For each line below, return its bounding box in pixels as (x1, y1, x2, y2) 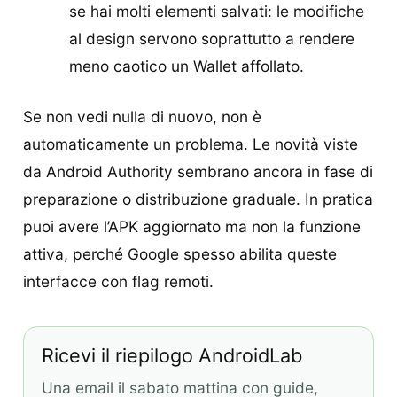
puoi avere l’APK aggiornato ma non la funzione (23, 217, 361, 237)
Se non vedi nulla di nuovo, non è (23, 107, 261, 127)
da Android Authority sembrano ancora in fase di (23, 162, 373, 182)
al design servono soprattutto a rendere (68, 29, 354, 49)
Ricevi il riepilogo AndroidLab (42, 344, 302, 368)
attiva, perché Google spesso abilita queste (23, 245, 337, 264)
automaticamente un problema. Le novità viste (23, 135, 358, 154)
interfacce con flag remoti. (23, 272, 214, 292)
